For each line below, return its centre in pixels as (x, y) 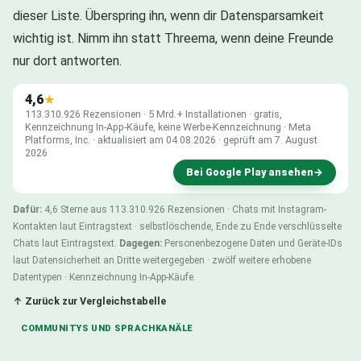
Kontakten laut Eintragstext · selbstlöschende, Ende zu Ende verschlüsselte (177, 226)
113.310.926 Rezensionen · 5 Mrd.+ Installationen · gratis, (154, 114)
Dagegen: (141, 243)
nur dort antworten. (67, 60)
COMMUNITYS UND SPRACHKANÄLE (107, 328)
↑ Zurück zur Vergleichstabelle (89, 301)
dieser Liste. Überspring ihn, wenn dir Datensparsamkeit (168, 15)
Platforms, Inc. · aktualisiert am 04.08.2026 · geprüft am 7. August (171, 139)
